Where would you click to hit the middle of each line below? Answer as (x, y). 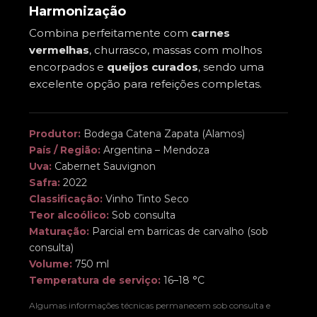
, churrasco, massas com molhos (175, 50)
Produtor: (55, 134)
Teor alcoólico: (69, 215)
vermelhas (59, 50)
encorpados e (68, 67)
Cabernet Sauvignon (104, 166)
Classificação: (66, 199)
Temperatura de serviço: (95, 280)
